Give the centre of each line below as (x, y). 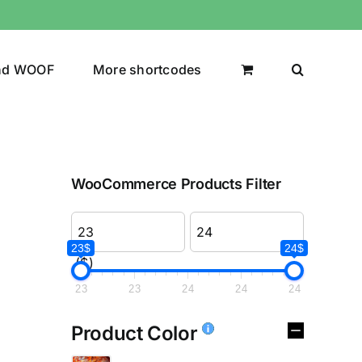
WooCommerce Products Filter (176, 183)
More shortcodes (147, 69)
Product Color (137, 333)
